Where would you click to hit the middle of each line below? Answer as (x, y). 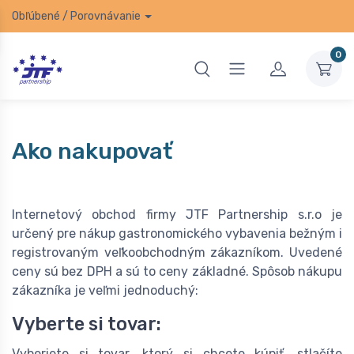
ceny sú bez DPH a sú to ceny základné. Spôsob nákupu (177, 271)
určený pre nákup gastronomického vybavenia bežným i (177, 233)
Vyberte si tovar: (87, 324)
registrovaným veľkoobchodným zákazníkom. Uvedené (177, 252)
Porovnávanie (105, 16)
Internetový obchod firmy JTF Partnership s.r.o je (177, 214)
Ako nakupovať (92, 151)
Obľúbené (36, 16)
